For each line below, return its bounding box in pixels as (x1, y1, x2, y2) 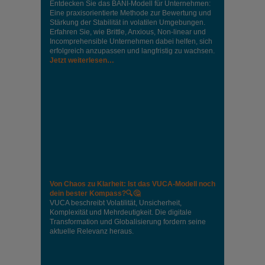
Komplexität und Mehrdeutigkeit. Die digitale (50, 208, 192, 216)
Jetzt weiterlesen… (50, 56, 114, 64)
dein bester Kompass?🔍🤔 (50, 189, 140, 198)
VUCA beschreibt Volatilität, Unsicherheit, (50, 198, 182, 207)
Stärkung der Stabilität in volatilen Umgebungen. (50, 18, 205, 27)
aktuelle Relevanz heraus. (50, 227, 134, 235)
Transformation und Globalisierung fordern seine (50, 217, 206, 226)
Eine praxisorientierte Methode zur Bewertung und (50, 8, 211, 17)
